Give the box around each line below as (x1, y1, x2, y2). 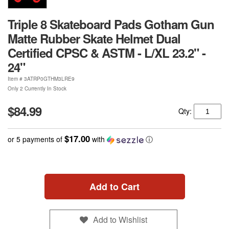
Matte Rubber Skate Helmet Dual (8, 30, 180, 48)
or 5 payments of (8, 134, 64, 145)
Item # (8, 75, 24, 83)
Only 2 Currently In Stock (8, 85, 66, 93)
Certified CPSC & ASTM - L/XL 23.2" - (8, 44, 205, 62)
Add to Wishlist (93, 213, 147, 225)
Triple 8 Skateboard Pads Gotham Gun (8, 15, 214, 33)
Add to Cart (89, 180, 140, 194)
